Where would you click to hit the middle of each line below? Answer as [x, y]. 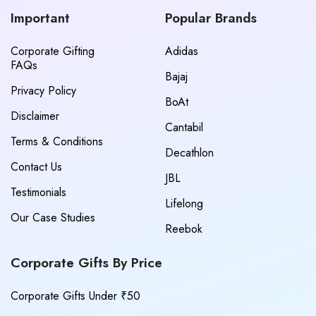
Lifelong [184, 203]
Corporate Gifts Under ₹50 [75, 296]
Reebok [184, 229]
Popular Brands [211, 18]
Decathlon [189, 152]
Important [40, 18]
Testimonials [38, 192]
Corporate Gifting [53, 51]
